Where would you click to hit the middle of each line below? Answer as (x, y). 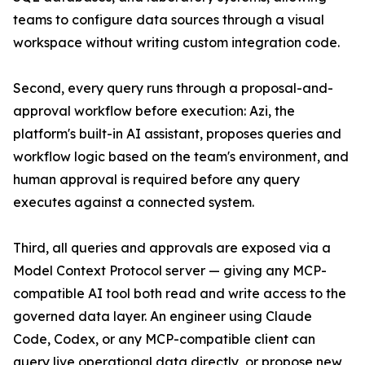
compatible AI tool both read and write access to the (180, 294)
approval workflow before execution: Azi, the (154, 111)
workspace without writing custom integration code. (176, 43)
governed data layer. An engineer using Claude (163, 317)
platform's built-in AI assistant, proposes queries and (177, 134)
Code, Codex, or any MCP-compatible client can (164, 339)
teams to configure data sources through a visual (169, 20)
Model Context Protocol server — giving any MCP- (170, 271)
